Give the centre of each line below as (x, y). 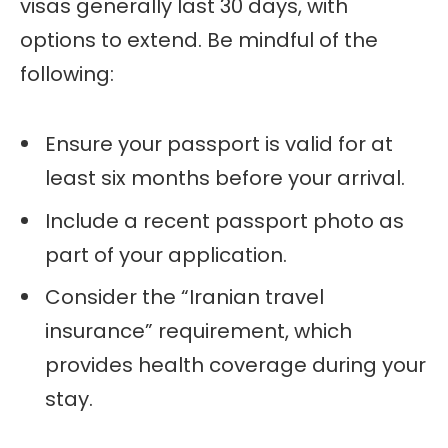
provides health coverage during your (235, 365)
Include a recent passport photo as (224, 220)
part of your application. (166, 254)
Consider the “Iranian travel (184, 297)
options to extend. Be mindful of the (199, 39)
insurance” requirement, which (198, 331)
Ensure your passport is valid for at (219, 143)
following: (67, 73)
